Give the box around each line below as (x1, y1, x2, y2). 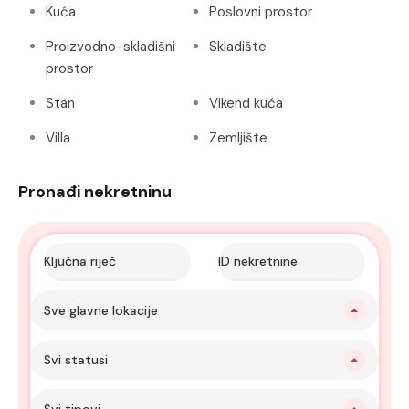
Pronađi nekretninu (18, 180, 172, 203)
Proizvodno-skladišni (46, 37, 175, 56)
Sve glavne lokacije (44, 301, 158, 319)
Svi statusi (44, 351, 108, 368)
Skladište (209, 37, 267, 56)
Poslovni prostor (209, 2, 312, 21)
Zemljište (209, 128, 267, 147)
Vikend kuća (209, 93, 283, 112)
